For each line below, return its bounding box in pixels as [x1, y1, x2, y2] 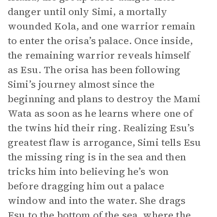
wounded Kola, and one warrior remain [8, 19, 196, 33]
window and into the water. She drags [8, 194, 186, 207]
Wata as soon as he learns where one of [8, 107, 193, 120]
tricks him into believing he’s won [8, 165, 169, 178]
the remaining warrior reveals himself [8, 48, 190, 62]
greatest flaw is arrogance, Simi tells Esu [8, 136, 201, 149]
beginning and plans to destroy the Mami [8, 92, 201, 106]
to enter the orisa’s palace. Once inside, [8, 34, 193, 47]
